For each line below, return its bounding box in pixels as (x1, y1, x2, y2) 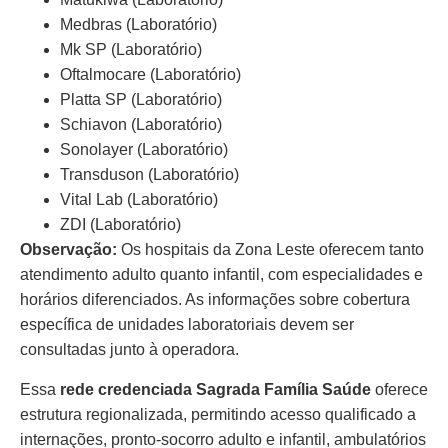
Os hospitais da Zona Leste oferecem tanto (117, 241, 424, 259)
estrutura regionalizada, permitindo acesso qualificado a (20, 405, 416, 423)
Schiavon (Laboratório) (60, 116, 222, 134)
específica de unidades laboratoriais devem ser (20, 316, 354, 334)
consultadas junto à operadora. (20, 341, 239, 359)
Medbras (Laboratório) (60, 16, 217, 34)
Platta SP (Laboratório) (60, 91, 222, 109)
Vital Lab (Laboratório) (60, 191, 218, 209)
